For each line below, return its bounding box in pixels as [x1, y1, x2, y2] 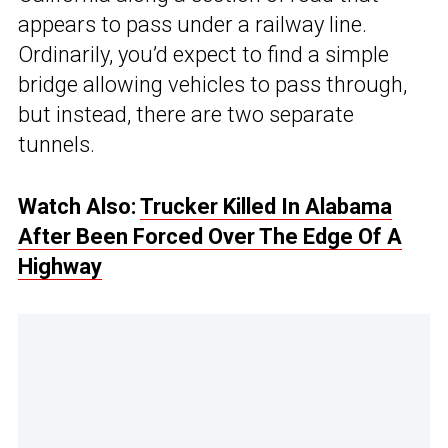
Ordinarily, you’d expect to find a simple [18, 42, 389, 68]
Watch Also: [18, 194, 140, 220]
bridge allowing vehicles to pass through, [18, 72, 407, 98]
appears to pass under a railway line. [18, 12, 367, 38]
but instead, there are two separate [18, 102, 354, 128]
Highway [18, 254, 102, 280]
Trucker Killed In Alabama [140, 194, 392, 220]
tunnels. [18, 132, 95, 158]
